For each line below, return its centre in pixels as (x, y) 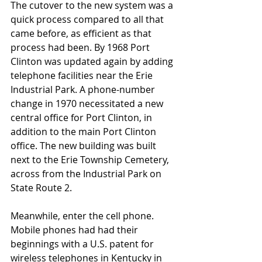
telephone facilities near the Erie (83, 75)
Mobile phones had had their (75, 230)
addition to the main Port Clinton (85, 131)
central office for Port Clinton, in (82, 117)
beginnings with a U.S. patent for (83, 244)
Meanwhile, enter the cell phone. (83, 216)
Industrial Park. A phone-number (84, 89)
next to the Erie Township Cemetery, (91, 159)
